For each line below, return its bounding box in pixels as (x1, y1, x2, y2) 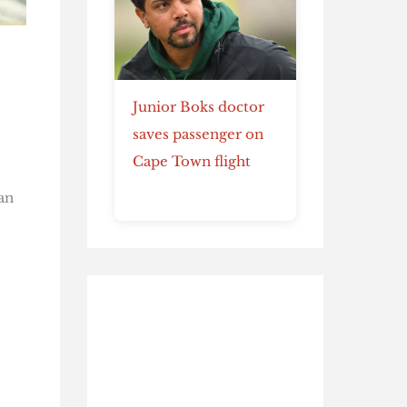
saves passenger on (133, 124, 263, 143)
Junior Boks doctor (133, 97, 264, 115)
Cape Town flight (133, 152, 251, 170)
